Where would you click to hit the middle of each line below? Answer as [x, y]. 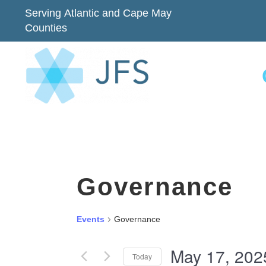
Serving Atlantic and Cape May [98, 13]
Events [91, 219]
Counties [46, 28]
